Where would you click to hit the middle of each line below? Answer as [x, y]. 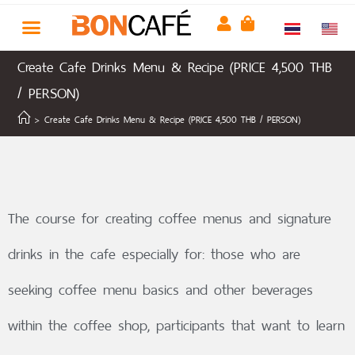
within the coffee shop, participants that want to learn [176, 325]
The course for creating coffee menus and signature [170, 218]
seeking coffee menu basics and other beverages [160, 289]
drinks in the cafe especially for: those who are [154, 254]
